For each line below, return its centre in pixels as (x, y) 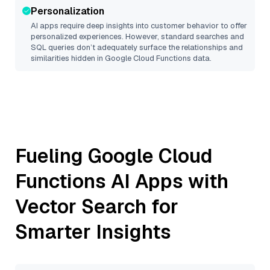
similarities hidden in (68, 58)
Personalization (67, 11)
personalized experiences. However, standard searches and (137, 36)
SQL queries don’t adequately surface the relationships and (137, 47)
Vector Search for (97, 206)
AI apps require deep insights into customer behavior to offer (139, 26)
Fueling (52, 156)
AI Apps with (167, 181)
